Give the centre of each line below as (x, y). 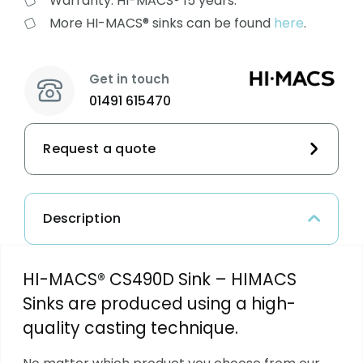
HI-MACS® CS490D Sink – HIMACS (159, 280)
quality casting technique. (130, 329)
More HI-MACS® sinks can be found (162, 23)
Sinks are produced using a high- (159, 304)
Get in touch (129, 79)
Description (82, 218)
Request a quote (100, 148)
